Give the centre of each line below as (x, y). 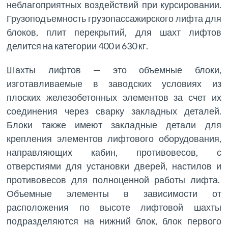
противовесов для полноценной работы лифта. (114, 180)
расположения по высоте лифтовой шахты (114, 207)
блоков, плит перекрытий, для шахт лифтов (114, 32)
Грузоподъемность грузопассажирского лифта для (114, 19)
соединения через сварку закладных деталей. (114, 111)
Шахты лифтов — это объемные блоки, (114, 70)
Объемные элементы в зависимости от (114, 194)
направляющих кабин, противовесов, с (114, 152)
